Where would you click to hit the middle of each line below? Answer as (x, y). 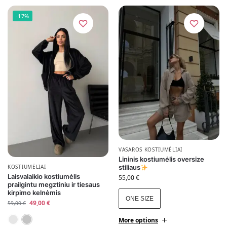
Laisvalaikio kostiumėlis (44, 176)
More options (138, 220)
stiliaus (129, 167)
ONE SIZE (140, 199)
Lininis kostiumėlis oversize (161, 159)
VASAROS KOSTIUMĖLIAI (150, 150)
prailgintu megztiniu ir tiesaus (54, 184)
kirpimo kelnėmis (34, 192)
